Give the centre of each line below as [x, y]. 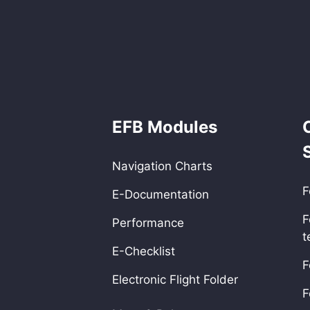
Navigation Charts [162, 166]
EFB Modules [165, 127]
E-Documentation [161, 194]
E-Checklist [144, 251]
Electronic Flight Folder [175, 279]
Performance [148, 222]
